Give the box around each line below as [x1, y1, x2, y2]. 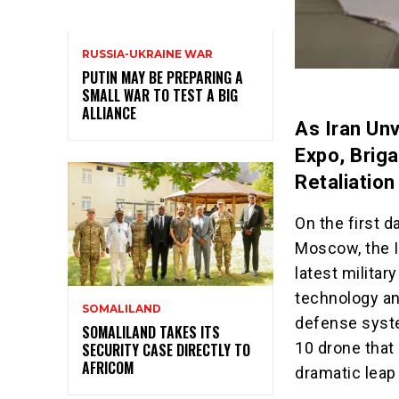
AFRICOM [82, 356, 134, 379]
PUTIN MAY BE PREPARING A [82, 67, 243, 89]
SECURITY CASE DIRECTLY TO [82, 338, 250, 361]
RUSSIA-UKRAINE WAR [82, 47, 213, 61]
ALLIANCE [82, 102, 136, 125]
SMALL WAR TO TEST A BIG [82, 85, 238, 107]
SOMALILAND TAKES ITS [82, 321, 220, 343]
